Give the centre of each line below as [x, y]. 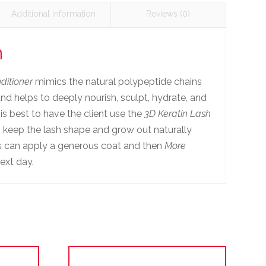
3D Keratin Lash [178, 113]
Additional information [53, 14]
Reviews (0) [168, 14]
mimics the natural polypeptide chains [118, 81]
